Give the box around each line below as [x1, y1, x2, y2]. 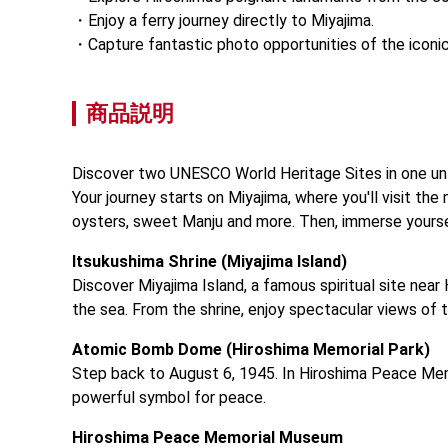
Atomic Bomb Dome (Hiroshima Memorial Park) [72, 339, 430, 359]
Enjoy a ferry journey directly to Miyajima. [88, 10, 374, 30]
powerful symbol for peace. [72, 387, 266, 407]
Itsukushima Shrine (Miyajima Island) [72, 251, 347, 271]
